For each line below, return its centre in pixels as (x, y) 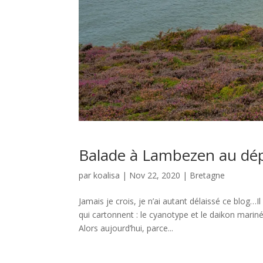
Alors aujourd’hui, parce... (126, 228)
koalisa (107, 175)
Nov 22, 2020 (155, 175)
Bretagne (208, 175)
